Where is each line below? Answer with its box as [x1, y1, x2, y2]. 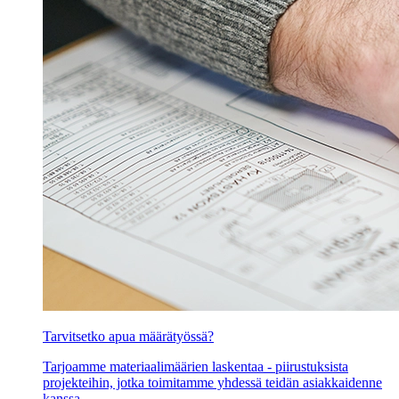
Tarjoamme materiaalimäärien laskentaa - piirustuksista [43, 358, 348, 374]
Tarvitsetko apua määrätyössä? [43, 328, 214, 344]
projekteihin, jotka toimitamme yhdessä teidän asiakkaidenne [43, 374, 382, 390]
